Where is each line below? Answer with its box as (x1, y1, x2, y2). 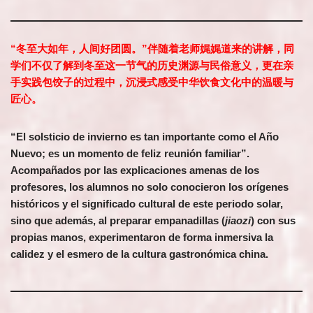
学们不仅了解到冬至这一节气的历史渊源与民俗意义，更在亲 (10, 59, 293, 71)
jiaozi (225, 214, 251, 226)
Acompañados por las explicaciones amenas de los (10, 164, 259, 176)
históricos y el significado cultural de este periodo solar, (10, 198, 283, 210)
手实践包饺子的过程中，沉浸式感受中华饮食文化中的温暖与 (10, 76, 293, 88)
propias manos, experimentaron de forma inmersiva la (10, 231, 273, 243)
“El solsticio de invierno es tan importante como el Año (10, 131, 279, 143)
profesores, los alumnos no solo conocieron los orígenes (10, 181, 289, 193)
